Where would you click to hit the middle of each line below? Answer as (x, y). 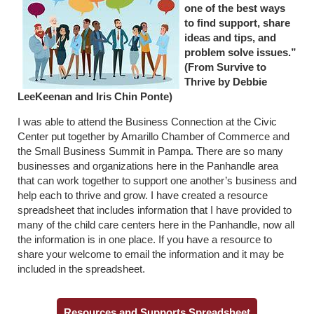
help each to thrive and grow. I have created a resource (143, 195)
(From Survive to (225, 67)
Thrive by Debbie (226, 81)
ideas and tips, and (230, 37)
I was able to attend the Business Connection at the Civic (147, 121)
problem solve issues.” (240, 52)
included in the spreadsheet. (81, 268)
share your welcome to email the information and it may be (151, 254)
